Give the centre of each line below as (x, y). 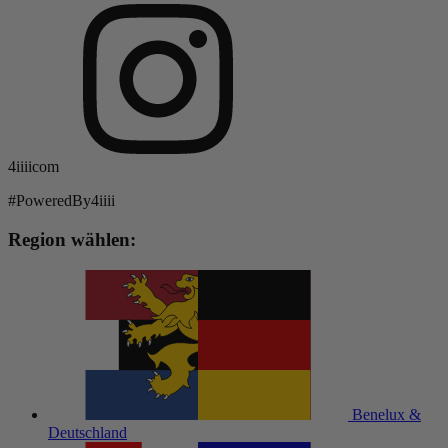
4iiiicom (33, 167)
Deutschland (87, 432)
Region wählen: (72, 239)
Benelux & (386, 414)
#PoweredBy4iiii (61, 201)
